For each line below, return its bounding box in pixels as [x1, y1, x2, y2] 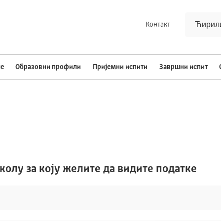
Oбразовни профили [15, 64, 81, 71]
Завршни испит [159, 64, 208, 71]
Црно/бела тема [76, 193, 144, 202]
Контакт [146, 21, 170, 28]
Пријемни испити [92, 64, 147, 71]
